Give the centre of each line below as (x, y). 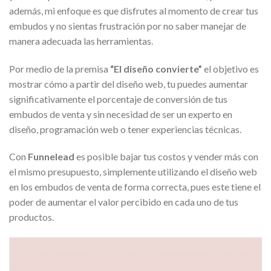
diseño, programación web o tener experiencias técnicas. (125, 129)
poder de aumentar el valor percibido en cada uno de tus (124, 202)
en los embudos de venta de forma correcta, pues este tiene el (135, 187)
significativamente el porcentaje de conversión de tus (118, 99)
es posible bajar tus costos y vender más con (166, 157)
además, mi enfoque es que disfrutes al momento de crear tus (134, 10)
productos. (31, 217)
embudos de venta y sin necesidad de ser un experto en (121, 114)
